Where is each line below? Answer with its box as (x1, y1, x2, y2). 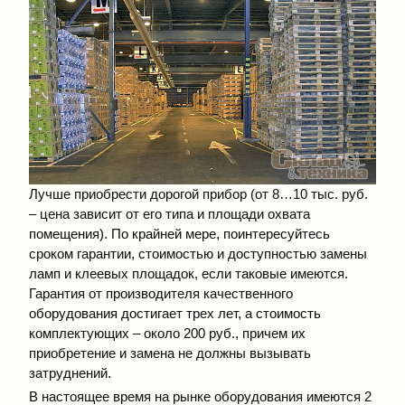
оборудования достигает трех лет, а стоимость (29, 305, 321, 321)
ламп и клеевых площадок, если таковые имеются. (29, 265, 348, 281)
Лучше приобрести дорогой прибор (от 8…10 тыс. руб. (29, 185, 368, 202)
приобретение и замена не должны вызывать (29, 344, 311, 361)
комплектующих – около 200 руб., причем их (29, 325, 306, 341)
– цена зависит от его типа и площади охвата (29, 205, 310, 221)
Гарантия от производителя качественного (29, 285, 293, 301)
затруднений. (29, 364, 111, 381)
